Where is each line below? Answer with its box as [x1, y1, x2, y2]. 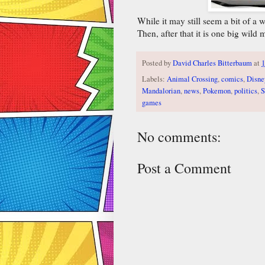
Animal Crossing [167, 73, 218, 84]
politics [234, 85, 257, 96]
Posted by [142, 57, 173, 68]
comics [221, 73, 243, 84]
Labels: [142, 73, 167, 84]
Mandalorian [142, 85, 180, 96]
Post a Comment [137, 158, 231, 177]
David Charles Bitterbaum [173, 57, 252, 68]
